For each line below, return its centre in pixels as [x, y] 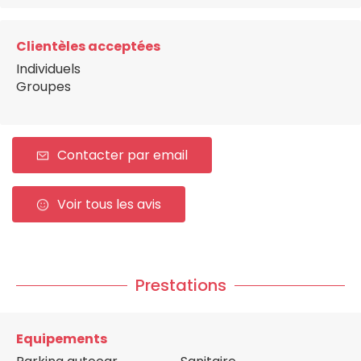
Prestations [180, 286]
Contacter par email [122, 156]
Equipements [62, 339]
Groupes [44, 87]
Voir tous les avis [109, 205]
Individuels [48, 69]
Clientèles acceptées [88, 47]
